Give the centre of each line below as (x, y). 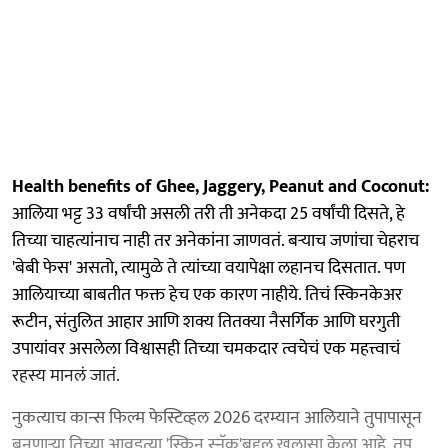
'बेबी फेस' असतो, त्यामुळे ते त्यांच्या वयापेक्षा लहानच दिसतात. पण (208, 267)
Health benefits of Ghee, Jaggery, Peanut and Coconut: (220, 186)
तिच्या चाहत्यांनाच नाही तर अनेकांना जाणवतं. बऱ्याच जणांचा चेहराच (215, 240)
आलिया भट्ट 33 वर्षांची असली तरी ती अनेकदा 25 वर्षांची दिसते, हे (208, 213)
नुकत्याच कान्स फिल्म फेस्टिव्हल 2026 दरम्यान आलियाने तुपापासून (217, 417)
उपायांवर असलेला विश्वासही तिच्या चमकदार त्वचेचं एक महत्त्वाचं (206, 348)
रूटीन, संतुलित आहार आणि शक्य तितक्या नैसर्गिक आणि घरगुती (206, 321)
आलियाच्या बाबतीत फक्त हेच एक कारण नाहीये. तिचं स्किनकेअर (207, 294)
